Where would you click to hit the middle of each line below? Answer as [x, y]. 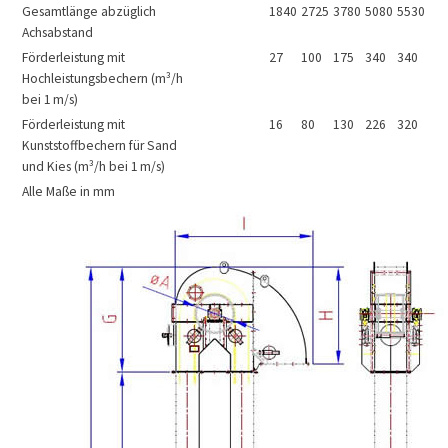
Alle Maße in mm [68, 192]
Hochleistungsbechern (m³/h [102, 79]
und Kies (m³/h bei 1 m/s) [93, 167]
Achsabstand [57, 33]
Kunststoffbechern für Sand [99, 146]
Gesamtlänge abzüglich [89, 12]
